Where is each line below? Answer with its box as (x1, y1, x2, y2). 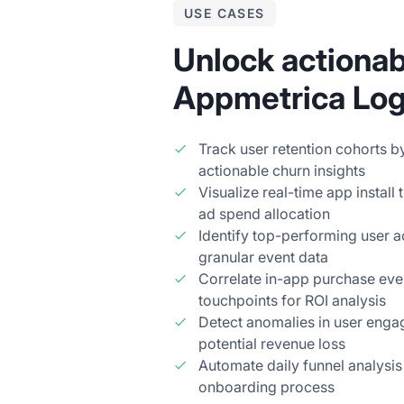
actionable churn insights (198, 161, 365, 179)
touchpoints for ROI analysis (198, 290, 386, 309)
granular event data (198, 247, 328, 266)
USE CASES (184, 5, 265, 21)
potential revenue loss (198, 334, 345, 353)
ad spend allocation (198, 204, 330, 223)
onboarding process (198, 377, 335, 396)
